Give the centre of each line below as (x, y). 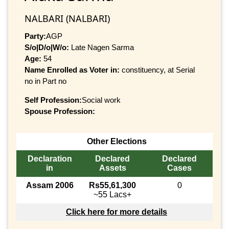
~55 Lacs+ (112, 195)
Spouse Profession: (60, 111)
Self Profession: (53, 100)
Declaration (50, 159)
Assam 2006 (50, 186)
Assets (112, 168)
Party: (35, 36)
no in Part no (45, 81)
